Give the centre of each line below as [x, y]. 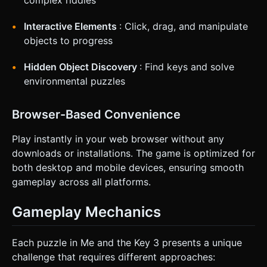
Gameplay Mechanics [86, 212]
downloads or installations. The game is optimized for [133, 153]
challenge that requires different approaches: [114, 257]
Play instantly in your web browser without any [118, 139]
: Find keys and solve [187, 67]
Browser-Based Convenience [96, 115]
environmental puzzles [74, 81]
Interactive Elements [72, 27]
